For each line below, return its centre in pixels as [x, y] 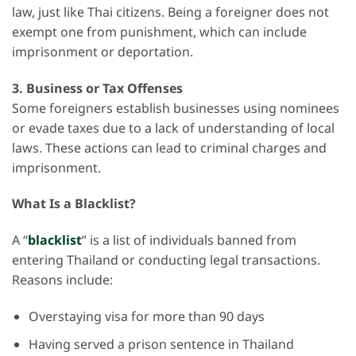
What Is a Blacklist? [74, 205]
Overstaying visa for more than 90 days [146, 317]
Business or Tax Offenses [104, 89]
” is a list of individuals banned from [189, 241]
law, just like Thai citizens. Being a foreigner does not [170, 12]
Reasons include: [62, 281]
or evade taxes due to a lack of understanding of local [173, 128]
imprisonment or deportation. [103, 52]
